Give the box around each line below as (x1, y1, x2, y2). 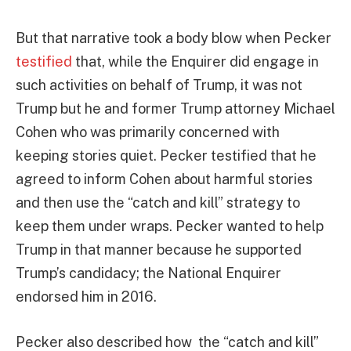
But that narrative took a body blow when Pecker (16, 30, 331, 47)
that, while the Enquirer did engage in (72, 53, 319, 71)
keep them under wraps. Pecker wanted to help (16, 218, 324, 235)
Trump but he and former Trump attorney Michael (16, 100, 335, 118)
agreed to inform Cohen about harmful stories (16, 171, 313, 188)
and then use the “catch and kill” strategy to (16, 194, 300, 212)
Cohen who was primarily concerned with (16, 124, 280, 141)
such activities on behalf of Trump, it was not (16, 77, 302, 94)
